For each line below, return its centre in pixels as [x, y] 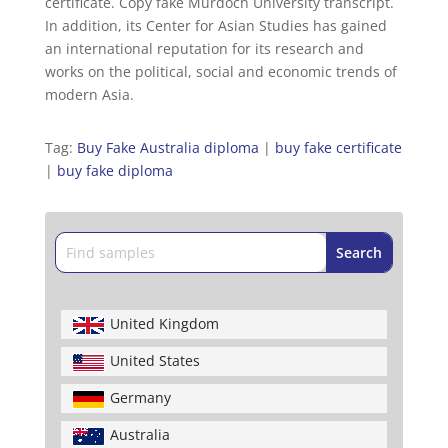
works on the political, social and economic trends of [220, 72]
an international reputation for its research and [204, 49]
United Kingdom [164, 324]
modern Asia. [89, 95]
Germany [140, 398]
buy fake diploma [114, 171]
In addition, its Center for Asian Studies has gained [215, 26]
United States [154, 361]
